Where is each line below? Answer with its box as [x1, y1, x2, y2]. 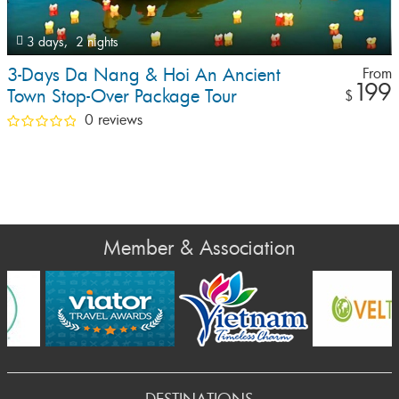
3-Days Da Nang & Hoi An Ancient [7, 62, 281, 86]
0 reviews [85, 110, 142, 129]
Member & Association [103, 234, 296, 260]
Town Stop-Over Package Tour [7, 84, 237, 108]
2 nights [76, 33, 118, 50]
